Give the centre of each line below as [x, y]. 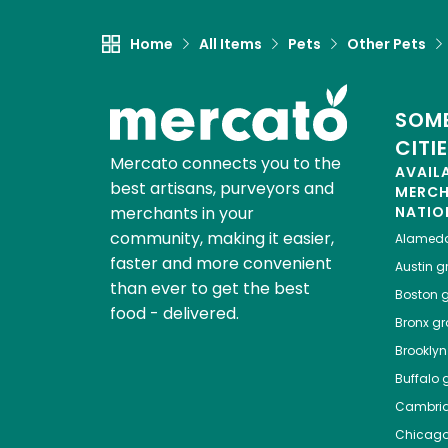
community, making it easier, [221, 239]
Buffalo [416, 379]
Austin [413, 267]
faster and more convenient [220, 264]
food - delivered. [174, 314]
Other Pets [386, 44]
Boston [416, 295]
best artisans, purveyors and [221, 189]
